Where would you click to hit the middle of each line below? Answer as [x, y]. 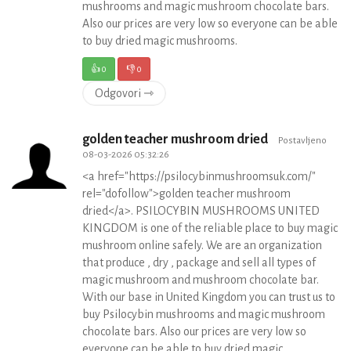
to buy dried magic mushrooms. [160, 41]
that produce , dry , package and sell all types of [199, 262]
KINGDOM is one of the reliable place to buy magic [210, 228]
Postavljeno [302, 140]
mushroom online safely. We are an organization [202, 245]
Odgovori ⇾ [124, 93]
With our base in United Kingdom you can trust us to [209, 297]
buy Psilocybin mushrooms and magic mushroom [204, 314]
